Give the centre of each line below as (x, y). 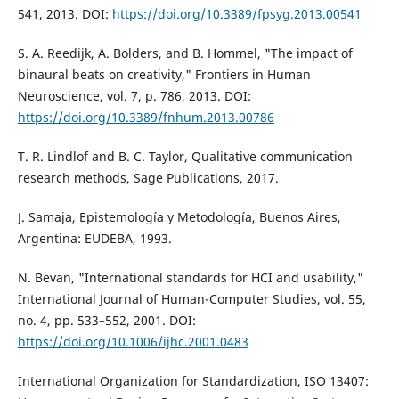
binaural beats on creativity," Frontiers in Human (164, 75)
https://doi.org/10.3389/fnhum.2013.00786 (146, 118)
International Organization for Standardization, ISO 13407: (193, 381)
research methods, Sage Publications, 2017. (148, 178)
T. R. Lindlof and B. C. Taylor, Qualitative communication (185, 157)
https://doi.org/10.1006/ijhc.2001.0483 (133, 342)
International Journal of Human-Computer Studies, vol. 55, (191, 299)
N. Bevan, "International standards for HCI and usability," (190, 278)
